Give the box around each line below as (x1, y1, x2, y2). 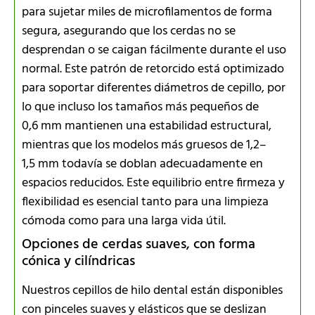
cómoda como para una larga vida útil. (22, 210, 226, 231)
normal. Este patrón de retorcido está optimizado (22, 58, 284, 79)
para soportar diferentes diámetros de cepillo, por (22, 77, 285, 98)
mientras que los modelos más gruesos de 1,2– (22, 134, 266, 155)
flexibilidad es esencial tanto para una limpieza (22, 191, 269, 212)
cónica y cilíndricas (22, 250, 135, 273)
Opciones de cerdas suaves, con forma (22, 233, 255, 256)
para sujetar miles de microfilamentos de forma (22, 1, 272, 22)
